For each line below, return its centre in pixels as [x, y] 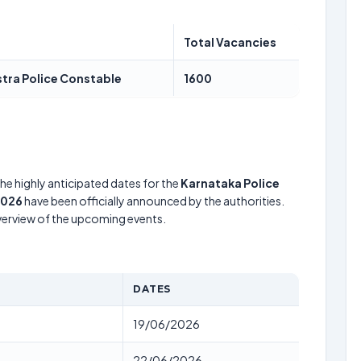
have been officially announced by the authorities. [154, 201]
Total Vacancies [230, 42]
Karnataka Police [230, 183]
